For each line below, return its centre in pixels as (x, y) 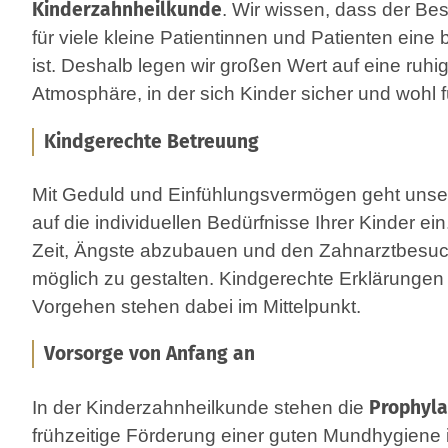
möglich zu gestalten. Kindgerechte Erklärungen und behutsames (125, 279)
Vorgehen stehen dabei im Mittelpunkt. (196, 307)
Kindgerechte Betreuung (151, 141)
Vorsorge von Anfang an (149, 354)
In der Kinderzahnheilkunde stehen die (200, 407)
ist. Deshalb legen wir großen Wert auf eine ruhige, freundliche (46, 66)
